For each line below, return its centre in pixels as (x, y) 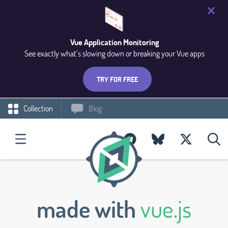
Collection (37, 108)
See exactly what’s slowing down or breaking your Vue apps (115, 53)
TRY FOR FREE (117, 79)
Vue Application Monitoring (115, 42)
